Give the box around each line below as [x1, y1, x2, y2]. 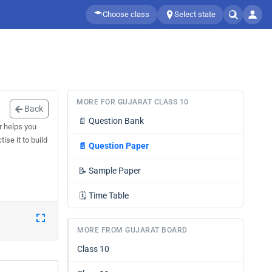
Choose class [103, 10, 149, 19]
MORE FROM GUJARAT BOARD [77, 226, 188, 234]
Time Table [89, 191, 129, 200]
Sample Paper [89, 166, 141, 175]
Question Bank [89, 116, 144, 126]
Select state [174, 10, 216, 19]
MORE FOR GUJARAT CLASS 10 [76, 98, 189, 106]
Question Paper [89, 141, 149, 151]
